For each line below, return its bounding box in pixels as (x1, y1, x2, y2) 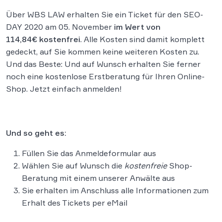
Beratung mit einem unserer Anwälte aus (22, 173, 175, 183)
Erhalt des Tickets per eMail (22, 198, 127, 208)
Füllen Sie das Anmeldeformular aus (22, 148, 156, 158)
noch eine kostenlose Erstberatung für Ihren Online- (6, 71, 205, 81)
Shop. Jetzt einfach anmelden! (6, 84, 122, 94)
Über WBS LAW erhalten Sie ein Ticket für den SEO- (6, 9, 203, 19)
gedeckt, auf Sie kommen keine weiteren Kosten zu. (6, 47, 199, 56)
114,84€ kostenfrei (6, 34, 80, 44)
